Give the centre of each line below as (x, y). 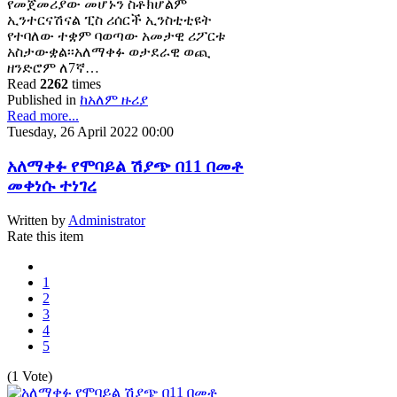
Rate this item (45, 236)
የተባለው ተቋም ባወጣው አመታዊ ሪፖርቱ (117, 36)
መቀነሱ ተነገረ (52, 185)
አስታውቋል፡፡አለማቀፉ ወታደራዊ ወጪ (109, 52)
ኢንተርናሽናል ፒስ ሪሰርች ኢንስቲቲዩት (109, 20)
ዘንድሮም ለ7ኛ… (53, 68)
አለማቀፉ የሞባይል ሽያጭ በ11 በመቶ (125, 166)
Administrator (107, 220)
